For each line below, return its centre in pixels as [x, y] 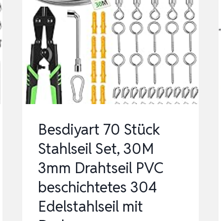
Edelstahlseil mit [91, 207]
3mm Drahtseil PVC [101, 168]
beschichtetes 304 [98, 187]
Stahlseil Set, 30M [96, 149]
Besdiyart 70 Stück [99, 130]
